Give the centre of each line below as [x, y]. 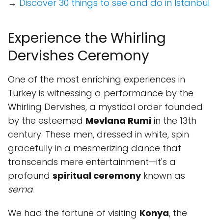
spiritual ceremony [97, 176]
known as [163, 176]
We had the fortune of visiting [74, 213]
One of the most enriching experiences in [96, 79]
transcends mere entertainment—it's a [92, 162]
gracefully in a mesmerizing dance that [95, 148]
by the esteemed [47, 121]
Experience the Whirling [87, 38]
